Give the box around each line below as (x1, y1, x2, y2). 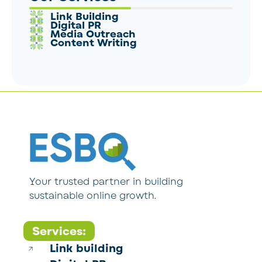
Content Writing (50, 36, 137, 50)
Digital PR (50, 18, 102, 32)
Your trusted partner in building (29, 175, 183, 188)
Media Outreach (50, 27, 136, 41)
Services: (32, 224, 86, 240)
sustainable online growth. (29, 189, 156, 202)
